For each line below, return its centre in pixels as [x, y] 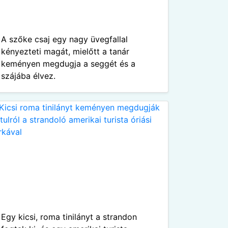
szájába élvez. [28, 76]
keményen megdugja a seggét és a [68, 64]
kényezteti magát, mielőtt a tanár [65, 51]
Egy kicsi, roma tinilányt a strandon [69, 217]
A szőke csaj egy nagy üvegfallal [64, 39]
